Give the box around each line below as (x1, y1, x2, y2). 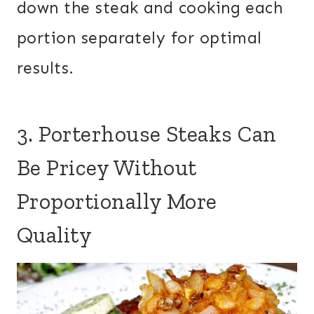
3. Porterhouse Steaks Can (17, 121, 277, 148)
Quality (17, 221, 93, 249)
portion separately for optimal (17, 28, 262, 48)
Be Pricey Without (17, 154, 197, 182)
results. (17, 58, 74, 78)
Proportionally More (17, 188, 217, 215)
